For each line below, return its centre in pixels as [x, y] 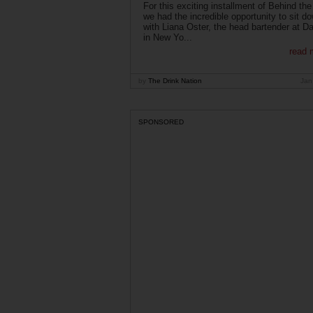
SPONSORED [161, 122]
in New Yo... [167, 38]
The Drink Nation [174, 81]
